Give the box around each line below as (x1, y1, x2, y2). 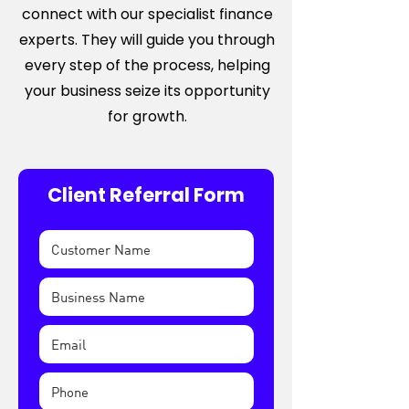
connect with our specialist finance (21, 4, 273, 25)
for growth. (107, 106, 187, 127)
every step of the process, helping (24, 55, 270, 76)
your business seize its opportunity (24, 80, 270, 101)
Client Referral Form (47, 182, 245, 208)
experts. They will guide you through (19, 29, 275, 50)
